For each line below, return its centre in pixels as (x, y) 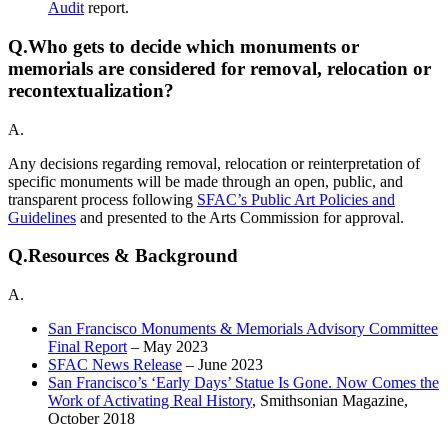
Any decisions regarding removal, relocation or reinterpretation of (214, 163)
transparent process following (102, 199)
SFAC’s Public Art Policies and (296, 199)
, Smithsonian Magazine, (330, 401)
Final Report (87, 347)
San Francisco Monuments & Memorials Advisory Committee (243, 329)
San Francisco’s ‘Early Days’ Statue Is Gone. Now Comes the (243, 383)
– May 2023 (169, 347)
